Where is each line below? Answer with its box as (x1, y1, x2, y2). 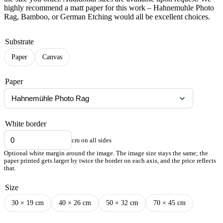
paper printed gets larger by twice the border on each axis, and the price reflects (4, 157, 216, 165)
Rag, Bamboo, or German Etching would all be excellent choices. (4, 12, 210, 21)
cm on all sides (72, 136, 111, 144)
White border (5, 119, 46, 128)
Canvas (42, 53, 62, 61)
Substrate (5, 37, 34, 46)
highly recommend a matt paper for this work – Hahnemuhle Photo (4, 3, 214, 12)
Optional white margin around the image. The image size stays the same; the (4, 150, 208, 157)
